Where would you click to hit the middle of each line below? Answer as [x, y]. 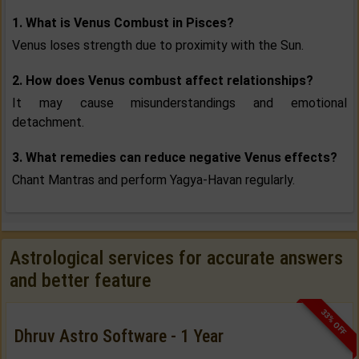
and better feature [81, 281]
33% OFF [334, 322]
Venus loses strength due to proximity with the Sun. [158, 46]
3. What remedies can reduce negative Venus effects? [175, 158]
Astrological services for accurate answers [176, 258]
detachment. [48, 123]
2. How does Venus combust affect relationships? [163, 81]
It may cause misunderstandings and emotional [179, 103]
